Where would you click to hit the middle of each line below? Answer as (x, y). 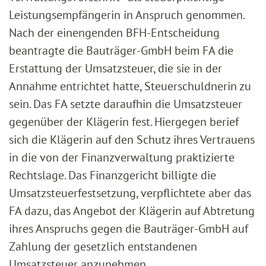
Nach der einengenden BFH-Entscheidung (114, 33)
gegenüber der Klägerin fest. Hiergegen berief (124, 122)
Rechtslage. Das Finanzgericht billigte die (113, 175)
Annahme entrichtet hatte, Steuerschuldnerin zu (130, 86)
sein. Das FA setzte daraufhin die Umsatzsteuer (126, 104)
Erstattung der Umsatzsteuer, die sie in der (115, 69)
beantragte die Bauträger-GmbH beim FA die (121, 51)
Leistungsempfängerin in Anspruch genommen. (126, 15)
